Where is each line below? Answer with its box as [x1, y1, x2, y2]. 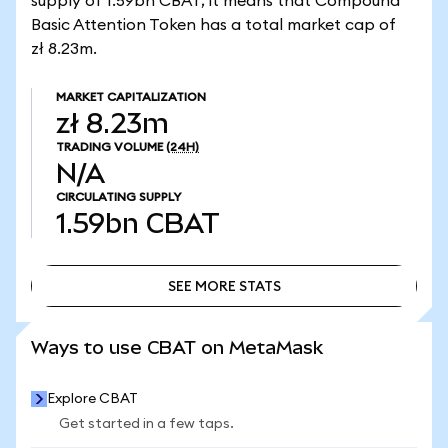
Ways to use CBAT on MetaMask [31, 337, 323, 358]
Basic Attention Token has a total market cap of [31, 17, 396, 33]
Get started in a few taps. [59, 417, 234, 431]
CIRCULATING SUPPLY [56, 191, 181, 203]
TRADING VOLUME [56, 141, 163, 153]
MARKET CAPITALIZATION [56, 91, 206, 103]
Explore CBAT [47, 392, 138, 406]
